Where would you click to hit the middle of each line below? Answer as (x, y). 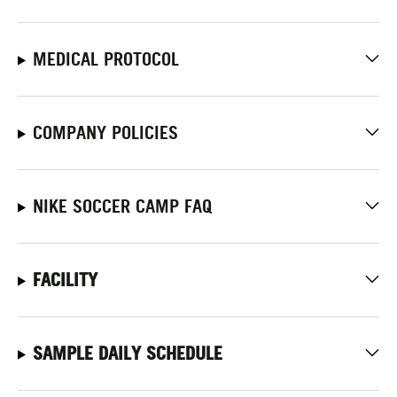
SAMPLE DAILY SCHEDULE (127, 353)
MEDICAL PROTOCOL (105, 59)
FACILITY (65, 280)
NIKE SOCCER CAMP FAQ (122, 206)
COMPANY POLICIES (105, 132)
